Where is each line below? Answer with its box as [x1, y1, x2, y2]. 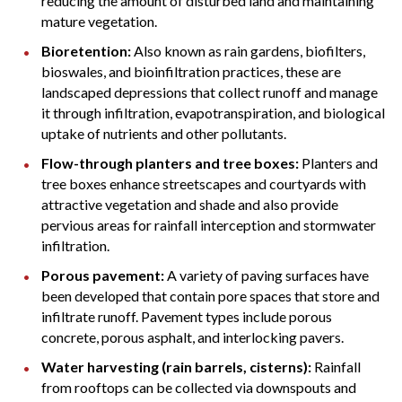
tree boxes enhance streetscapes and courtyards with [41, 175, 366, 192]
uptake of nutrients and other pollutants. [41, 125, 286, 142]
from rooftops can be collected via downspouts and [41, 379, 356, 396]
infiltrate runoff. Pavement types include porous [41, 308, 332, 325]
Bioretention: [41, 42, 131, 59]
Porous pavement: [41, 267, 164, 284]
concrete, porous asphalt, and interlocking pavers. [41, 328, 344, 345]
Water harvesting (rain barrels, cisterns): [41, 358, 311, 375]
